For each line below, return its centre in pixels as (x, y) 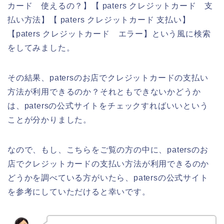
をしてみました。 (41, 48)
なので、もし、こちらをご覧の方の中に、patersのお (108, 150)
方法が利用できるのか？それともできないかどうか (104, 92)
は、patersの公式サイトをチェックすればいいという (108, 106)
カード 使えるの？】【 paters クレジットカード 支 (110, 6)
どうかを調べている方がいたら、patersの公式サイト (108, 178)
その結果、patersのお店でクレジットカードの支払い (108, 78)
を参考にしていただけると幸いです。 (79, 192)
